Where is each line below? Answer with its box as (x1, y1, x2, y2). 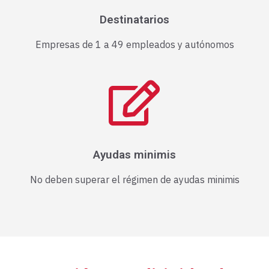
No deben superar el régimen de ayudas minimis (29, 174, 240, 186)
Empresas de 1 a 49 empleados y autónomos (35, 38, 234, 51)
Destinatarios (100, 13, 169, 27)
